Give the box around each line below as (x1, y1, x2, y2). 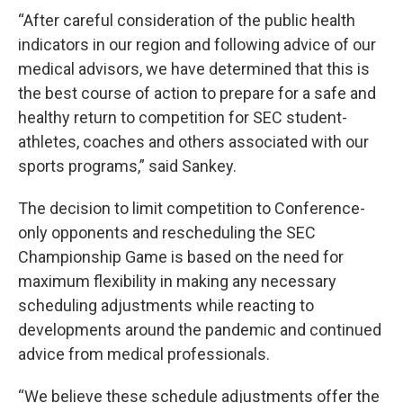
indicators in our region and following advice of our (18, 35, 376, 54)
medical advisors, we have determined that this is (18, 59, 370, 78)
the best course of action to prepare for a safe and (18, 84, 376, 103)
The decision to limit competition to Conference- (18, 199, 365, 218)
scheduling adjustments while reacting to (18, 296, 314, 315)
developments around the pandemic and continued (18, 320, 381, 339)
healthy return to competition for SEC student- (18, 108, 347, 127)
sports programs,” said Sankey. (18, 157, 237, 175)
